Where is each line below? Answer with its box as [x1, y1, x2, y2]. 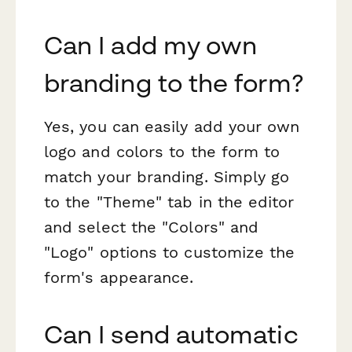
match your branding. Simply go [44, 167, 290, 187]
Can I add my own [44, 30, 258, 60]
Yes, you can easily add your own [44, 117, 300, 137]
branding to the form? [44, 68, 303, 98]
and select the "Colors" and [44, 218, 259, 237]
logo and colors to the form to [44, 142, 280, 162]
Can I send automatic [44, 319, 299, 350]
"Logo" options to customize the [44, 243, 295, 262]
